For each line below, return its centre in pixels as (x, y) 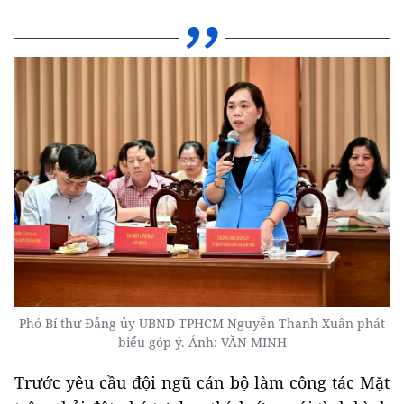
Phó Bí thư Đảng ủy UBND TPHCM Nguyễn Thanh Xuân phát (202, 323)
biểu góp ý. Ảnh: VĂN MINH (202, 342)
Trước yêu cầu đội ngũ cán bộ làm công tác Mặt (202, 382)
